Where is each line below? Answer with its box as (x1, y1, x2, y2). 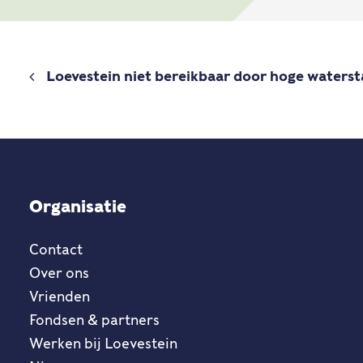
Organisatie (29, 197, 126, 216)
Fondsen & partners (29, 312, 160, 328)
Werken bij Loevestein (29, 335, 177, 352)
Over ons (29, 265, 89, 281)
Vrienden (29, 288, 90, 305)
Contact (29, 241, 83, 258)
